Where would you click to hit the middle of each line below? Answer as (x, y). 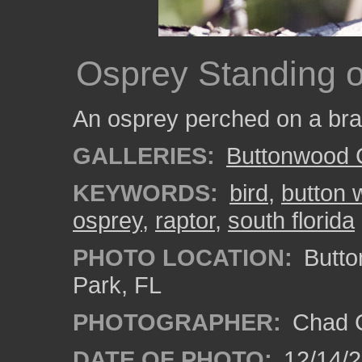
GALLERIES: (144, 156)
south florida (291, 220)
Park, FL (117, 285)
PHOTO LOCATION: (183, 257)
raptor (185, 220)
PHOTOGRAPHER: (177, 322)
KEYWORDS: (145, 193)
